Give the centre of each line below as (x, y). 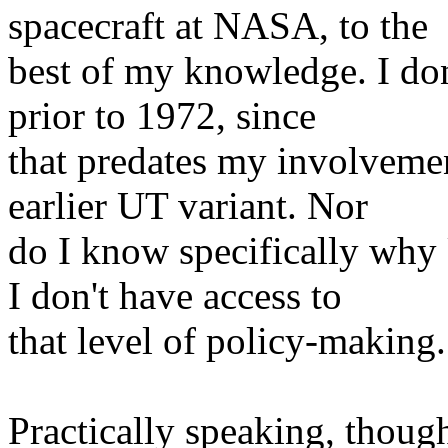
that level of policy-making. (227, 340)
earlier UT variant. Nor (188, 205)
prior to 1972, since (162, 115)
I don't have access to (175, 295)
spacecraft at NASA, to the (218, 25)
